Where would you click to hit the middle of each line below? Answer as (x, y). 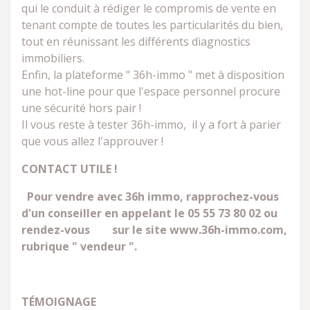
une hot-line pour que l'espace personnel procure (151, 91)
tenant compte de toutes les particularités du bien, (152, 25)
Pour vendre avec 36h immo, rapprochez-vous (150, 197)
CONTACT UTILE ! (70, 169)
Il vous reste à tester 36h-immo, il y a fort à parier (151, 125)
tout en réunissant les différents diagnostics (136, 42)
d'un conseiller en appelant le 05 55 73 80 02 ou (149, 213)
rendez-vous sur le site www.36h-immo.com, (154, 230)
